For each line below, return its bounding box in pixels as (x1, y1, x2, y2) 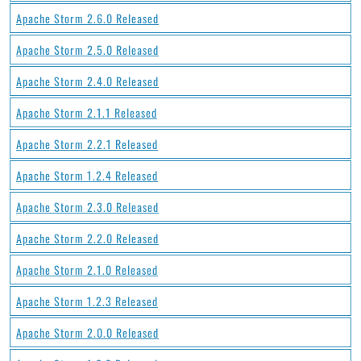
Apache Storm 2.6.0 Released (16, 10, 159, 27)
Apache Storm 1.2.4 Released (16, 167, 158, 184)
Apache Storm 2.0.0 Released (16, 324, 159, 341)
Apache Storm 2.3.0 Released (16, 198, 159, 215)
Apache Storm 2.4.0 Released (16, 73, 159, 89)
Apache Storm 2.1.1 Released (16, 104, 157, 121)
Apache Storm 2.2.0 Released (16, 230, 159, 247)
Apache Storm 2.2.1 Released (16, 135, 158, 152)
